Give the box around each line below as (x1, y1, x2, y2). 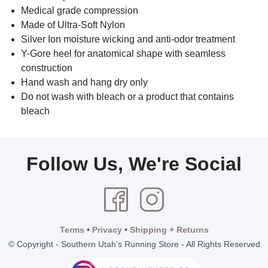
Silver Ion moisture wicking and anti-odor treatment (21, 33, 237, 44)
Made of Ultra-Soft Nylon (21, 19, 127, 30)
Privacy (92, 224, 122, 234)
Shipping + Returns (129, 224, 209, 234)
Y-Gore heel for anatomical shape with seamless (21, 48, 226, 59)
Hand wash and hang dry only (21, 77, 150, 87)
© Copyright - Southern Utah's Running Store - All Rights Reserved (8, 239, 260, 249)
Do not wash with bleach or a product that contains (21, 91, 234, 102)
